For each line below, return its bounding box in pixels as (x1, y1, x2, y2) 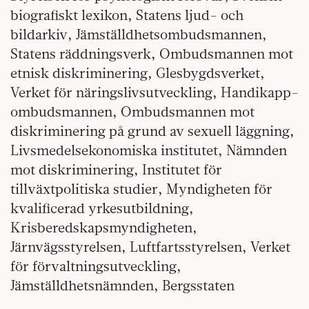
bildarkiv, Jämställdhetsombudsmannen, (10, 26, 267, 43)
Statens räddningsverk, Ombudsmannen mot (10, 45, 293, 63)
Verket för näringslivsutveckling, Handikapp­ (10, 83, 299, 101)
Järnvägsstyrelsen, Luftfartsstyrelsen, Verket (10, 238, 290, 256)
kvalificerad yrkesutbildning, (10, 199, 194, 217)
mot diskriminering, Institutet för (10, 161, 222, 179)
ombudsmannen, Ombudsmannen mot (10, 103, 255, 121)
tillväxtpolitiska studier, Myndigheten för (10, 180, 272, 198)
